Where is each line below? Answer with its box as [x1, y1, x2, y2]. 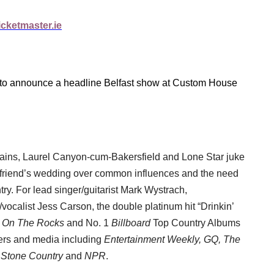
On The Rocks [2, 217, 64, 228]
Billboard [111, 217, 150, 228]
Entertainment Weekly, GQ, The [104, 234, 240, 245]
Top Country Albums [150, 217, 240, 228]
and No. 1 [64, 217, 111, 228]
